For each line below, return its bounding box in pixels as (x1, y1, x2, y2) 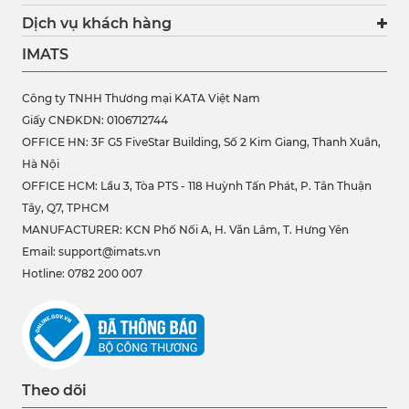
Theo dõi (22, 381, 87, 399)
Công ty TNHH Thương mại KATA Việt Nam (22, 90, 260, 105)
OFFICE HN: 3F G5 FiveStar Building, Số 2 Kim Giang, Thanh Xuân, (22, 134, 381, 149)
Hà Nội (22, 156, 59, 171)
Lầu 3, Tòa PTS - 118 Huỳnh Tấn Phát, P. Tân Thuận (100, 178, 372, 193)
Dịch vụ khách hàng (22, 14, 172, 32)
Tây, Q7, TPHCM (22, 200, 109, 215)
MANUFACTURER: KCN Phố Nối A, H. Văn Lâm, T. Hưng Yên (22, 222, 349, 236)
